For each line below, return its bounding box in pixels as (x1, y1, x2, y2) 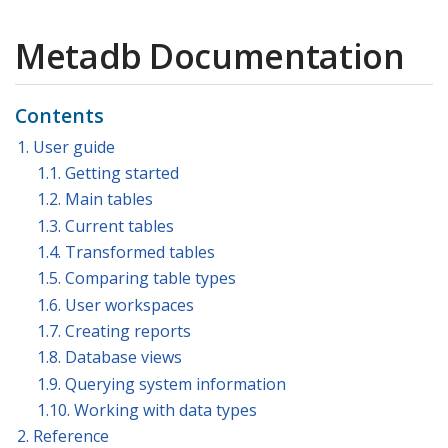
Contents (15, 102, 104, 130)
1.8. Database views (37, 346, 182, 369)
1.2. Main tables (37, 188, 153, 211)
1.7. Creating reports (37, 320, 191, 343)
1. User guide (17, 135, 115, 158)
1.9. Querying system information (37, 372, 286, 395)
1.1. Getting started (37, 162, 179, 185)
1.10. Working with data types (37, 399, 257, 422)
